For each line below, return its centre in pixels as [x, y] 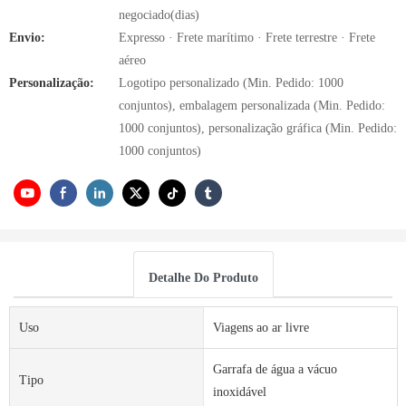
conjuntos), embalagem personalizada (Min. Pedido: [252, 106]
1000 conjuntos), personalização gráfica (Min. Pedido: [258, 128]
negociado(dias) [159, 15]
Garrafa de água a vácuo [275, 369]
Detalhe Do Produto [203, 277]
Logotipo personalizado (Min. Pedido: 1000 [231, 83]
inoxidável [239, 391]
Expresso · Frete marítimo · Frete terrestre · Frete [247, 38]
